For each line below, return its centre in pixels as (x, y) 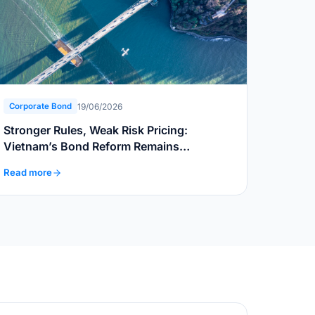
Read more (28, 173)
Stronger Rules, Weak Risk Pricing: (96, 130)
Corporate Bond (40, 107)
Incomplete (33, 163)
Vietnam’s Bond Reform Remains (91, 147)
